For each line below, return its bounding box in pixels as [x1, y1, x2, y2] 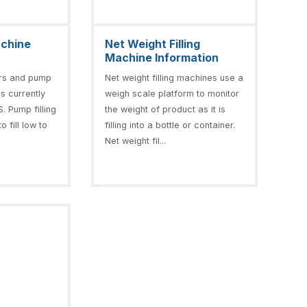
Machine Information [104, 50, 219, 64]
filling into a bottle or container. [104, 119, 235, 130]
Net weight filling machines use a [104, 72, 243, 83]
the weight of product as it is [104, 103, 225, 114]
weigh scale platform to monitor [104, 88, 239, 99]
